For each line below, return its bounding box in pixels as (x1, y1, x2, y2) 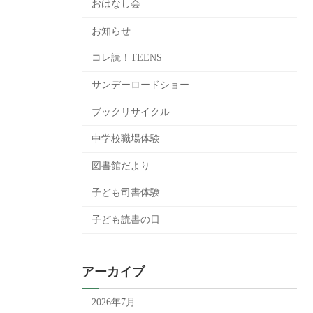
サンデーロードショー (92, 79, 189, 90)
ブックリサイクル (92, 106, 170, 117)
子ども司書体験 (92, 187, 160, 198)
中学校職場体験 (92, 133, 160, 145)
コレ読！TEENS (92, 52, 162, 64)
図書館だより (92, 160, 150, 171)
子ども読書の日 (92, 214, 160, 225)
